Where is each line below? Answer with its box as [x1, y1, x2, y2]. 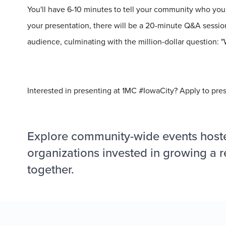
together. [27, 160, 74, 179]
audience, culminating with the [27, 36, 138, 48]
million [138, 36, 162, 48]
